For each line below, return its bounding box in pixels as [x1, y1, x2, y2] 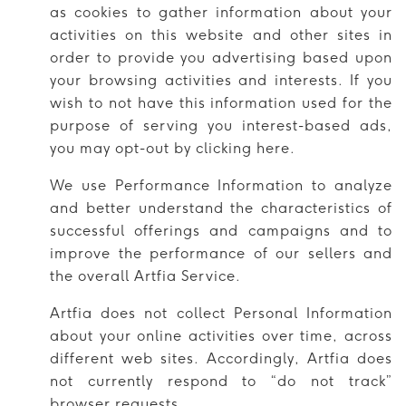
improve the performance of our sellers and [50, 244, 392, 262]
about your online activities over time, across [50, 326, 392, 344]
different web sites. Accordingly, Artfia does [50, 349, 392, 367]
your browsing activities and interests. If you [50, 71, 392, 89]
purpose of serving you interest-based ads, [50, 116, 392, 134]
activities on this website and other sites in [50, 25, 392, 43]
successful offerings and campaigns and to [50, 221, 392, 239]
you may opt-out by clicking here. [50, 139, 295, 157]
